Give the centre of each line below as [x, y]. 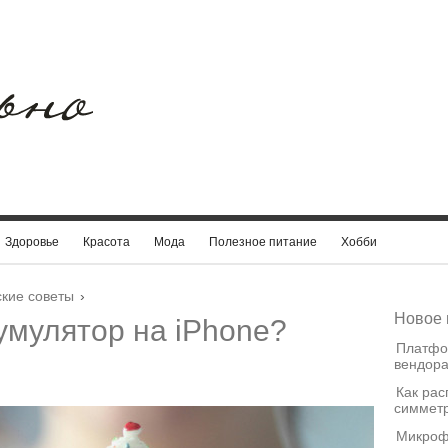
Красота [106, 242]
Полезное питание [263, 242]
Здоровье [32, 242]
